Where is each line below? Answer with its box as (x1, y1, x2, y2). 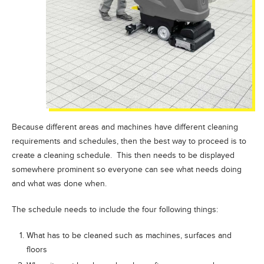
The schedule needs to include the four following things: (12, 204, 218, 214)
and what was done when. (12, 179, 107, 188)
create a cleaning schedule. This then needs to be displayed (12, 150, 235, 160)
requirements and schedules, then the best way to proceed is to (12, 136, 246, 146)
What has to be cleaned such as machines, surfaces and (27, 230, 232, 240)
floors (27, 245, 47, 254)
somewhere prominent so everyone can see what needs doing (12, 164, 242, 174)
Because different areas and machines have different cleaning (12, 122, 238, 131)
